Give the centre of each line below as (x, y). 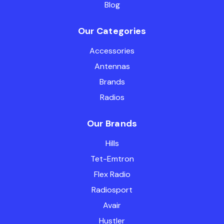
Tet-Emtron (112, 158)
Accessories (112, 50)
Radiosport (112, 189)
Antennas (112, 66)
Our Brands (112, 123)
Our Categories (112, 31)
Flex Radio (112, 174)
